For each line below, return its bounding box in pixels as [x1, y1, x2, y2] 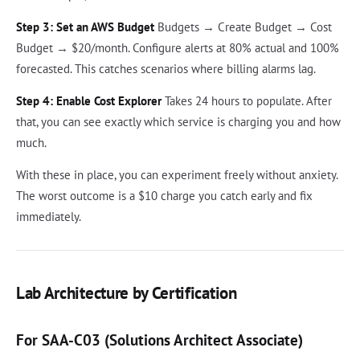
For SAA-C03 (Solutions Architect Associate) [16, 329, 303, 350]
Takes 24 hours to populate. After [162, 93, 332, 109]
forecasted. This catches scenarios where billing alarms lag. [16, 61, 316, 77]
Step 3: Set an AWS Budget [16, 19, 154, 35]
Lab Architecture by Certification [16, 282, 237, 305]
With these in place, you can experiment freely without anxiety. [16, 167, 337, 183]
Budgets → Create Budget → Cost [154, 19, 332, 35]
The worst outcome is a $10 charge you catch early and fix [16, 188, 313, 204]
